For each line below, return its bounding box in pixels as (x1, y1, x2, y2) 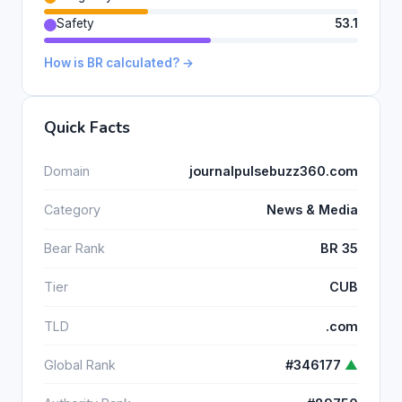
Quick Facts (44, 117, 130, 139)
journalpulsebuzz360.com (189, 162, 358, 179)
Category (44, 201, 100, 217)
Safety (57, 16, 94, 31)
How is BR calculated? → (44, 56, 194, 71)
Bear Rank (44, 240, 105, 257)
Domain (44, 162, 90, 179)
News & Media (267, 201, 358, 217)
